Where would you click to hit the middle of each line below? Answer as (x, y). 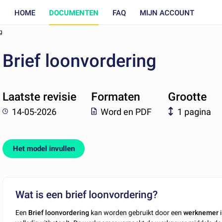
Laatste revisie (40, 97)
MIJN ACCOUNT (167, 13)
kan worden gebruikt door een (137, 213)
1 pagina (194, 111)
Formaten (115, 97)
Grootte (188, 97)
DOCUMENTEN (74, 13)
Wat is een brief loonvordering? (87, 194)
